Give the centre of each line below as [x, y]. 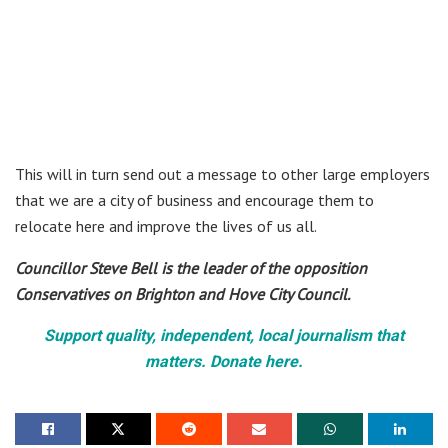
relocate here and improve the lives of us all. [166, 225]
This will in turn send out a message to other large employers [222, 173]
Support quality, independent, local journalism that [224, 335]
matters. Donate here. [224, 361]
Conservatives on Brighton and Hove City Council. [182, 293]
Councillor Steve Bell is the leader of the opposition [191, 267]
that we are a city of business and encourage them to [194, 199]
